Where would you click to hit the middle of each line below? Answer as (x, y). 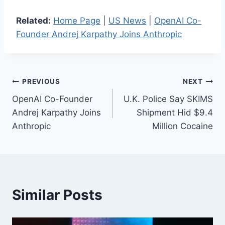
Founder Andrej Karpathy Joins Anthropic (99, 34)
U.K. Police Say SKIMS (168, 99)
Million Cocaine (183, 126)
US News (127, 20)
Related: (33, 20)
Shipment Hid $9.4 (175, 112)
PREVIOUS (41, 82)
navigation (47, 106)
